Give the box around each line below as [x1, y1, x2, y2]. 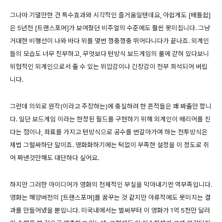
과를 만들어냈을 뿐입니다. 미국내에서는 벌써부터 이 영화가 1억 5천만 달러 [10, 206, 210, 215]
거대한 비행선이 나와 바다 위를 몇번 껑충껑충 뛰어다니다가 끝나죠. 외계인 [10, 37, 209, 45]
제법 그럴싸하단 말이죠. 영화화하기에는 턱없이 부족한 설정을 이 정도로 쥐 [10, 141, 209, 149]
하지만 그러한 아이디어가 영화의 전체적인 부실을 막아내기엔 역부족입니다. [10, 180, 212, 189]
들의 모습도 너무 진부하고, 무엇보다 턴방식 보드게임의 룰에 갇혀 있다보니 [10, 50, 209, 58]
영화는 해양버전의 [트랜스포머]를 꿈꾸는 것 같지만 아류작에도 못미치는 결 [10, 193, 211, 202]
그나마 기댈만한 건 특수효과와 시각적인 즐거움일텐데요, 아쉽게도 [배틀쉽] [10, 11, 211, 19]
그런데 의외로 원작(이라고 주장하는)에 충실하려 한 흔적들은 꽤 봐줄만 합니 [10, 102, 212, 111]
